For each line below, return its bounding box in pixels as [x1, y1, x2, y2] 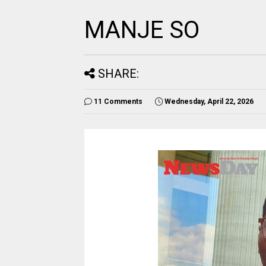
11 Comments [94, 97, 142, 106]
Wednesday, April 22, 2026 [164, 97, 254, 106]
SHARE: [98, 66, 139, 81]
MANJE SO [84, 16, 199, 44]
